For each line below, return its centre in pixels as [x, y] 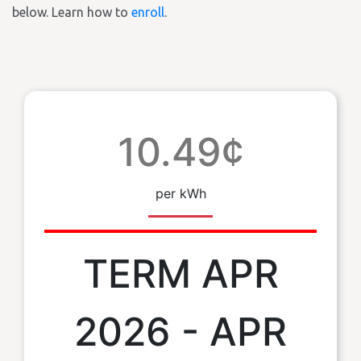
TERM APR [180, 274]
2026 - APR [180, 332]
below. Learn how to [72, 12]
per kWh [180, 193]
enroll [148, 12]
